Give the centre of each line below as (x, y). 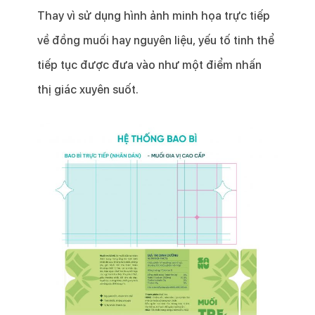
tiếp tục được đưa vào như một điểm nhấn (149, 65)
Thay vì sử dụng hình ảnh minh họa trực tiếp (153, 16)
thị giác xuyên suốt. (88, 90)
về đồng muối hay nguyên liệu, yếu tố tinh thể (155, 41)
